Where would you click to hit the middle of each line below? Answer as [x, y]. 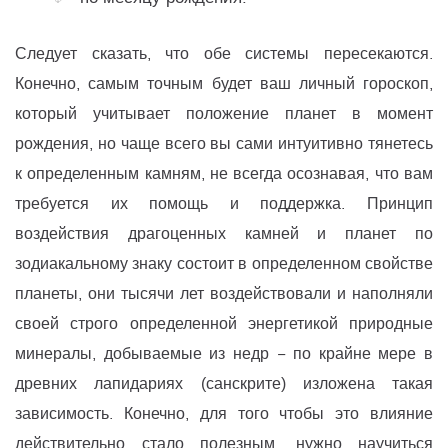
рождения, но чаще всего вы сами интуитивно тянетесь [224, 144]
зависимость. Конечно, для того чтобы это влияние [224, 414]
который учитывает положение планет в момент [224, 114]
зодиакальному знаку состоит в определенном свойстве [224, 264]
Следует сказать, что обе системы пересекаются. [224, 54]
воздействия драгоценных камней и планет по [224, 234]
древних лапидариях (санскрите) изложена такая [224, 384]
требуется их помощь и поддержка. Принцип [224, 204]
